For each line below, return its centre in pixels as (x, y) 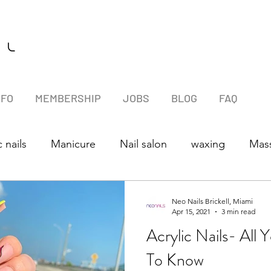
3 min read (238, 211)
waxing (208, 144)
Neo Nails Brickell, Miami (212, 201)
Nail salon (143, 144)
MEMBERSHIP (68, 98)
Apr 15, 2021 (191, 211)
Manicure (73, 144)
